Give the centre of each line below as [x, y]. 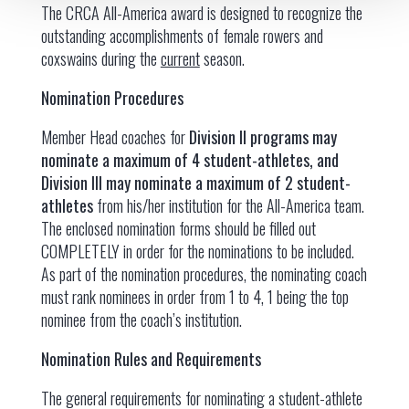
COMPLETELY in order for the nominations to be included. [199, 251]
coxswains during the [100, 58]
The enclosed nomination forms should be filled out [178, 228]
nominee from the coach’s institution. [141, 320]
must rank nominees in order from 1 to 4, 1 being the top [194, 297]
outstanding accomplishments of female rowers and [182, 36]
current [180, 58]
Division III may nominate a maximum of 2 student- [195, 183]
